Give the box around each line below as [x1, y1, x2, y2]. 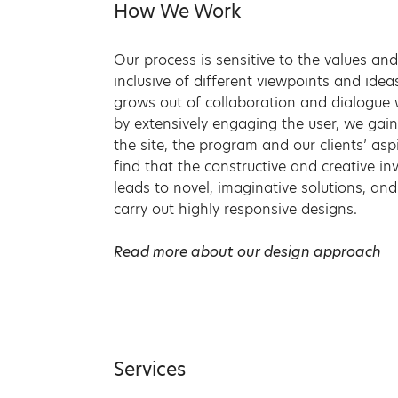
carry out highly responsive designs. [114, 198, 357, 219]
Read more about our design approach [114, 241, 381, 262]
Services [114, 356, 186, 383]
